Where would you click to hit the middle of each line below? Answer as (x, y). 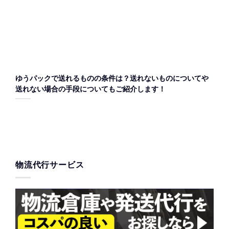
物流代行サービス (50, 165)
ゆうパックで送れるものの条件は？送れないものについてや (112, 78)
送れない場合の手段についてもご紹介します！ (90, 89)
